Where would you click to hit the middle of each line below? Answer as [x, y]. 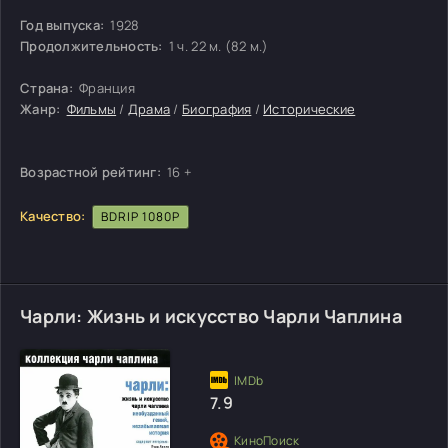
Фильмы [91, 108]
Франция [105, 87]
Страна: [46, 87]
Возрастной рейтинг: [92, 171]
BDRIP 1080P [140, 216]
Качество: [53, 215]
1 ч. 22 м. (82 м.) [218, 45]
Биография [217, 108]
